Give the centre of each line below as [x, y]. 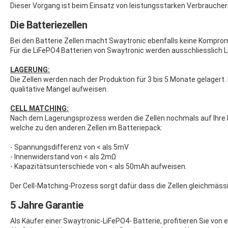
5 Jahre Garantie [47, 205]
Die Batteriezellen [49, 25]
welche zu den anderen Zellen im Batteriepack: [86, 127]
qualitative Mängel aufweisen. [59, 89]
